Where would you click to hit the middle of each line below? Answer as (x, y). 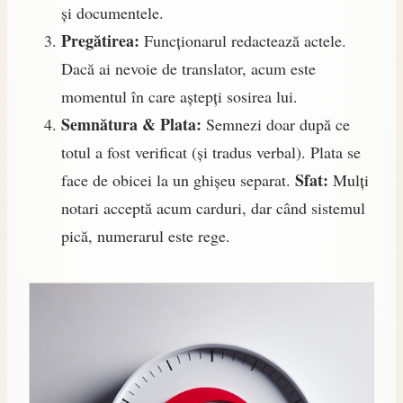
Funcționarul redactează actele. (243, 40)
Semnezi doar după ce (276, 124)
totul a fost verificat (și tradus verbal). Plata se (211, 152)
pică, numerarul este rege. (146, 235)
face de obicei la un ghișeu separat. (178, 179)
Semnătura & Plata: (131, 124)
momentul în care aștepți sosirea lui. (179, 96)
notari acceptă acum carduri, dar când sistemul (213, 207)
